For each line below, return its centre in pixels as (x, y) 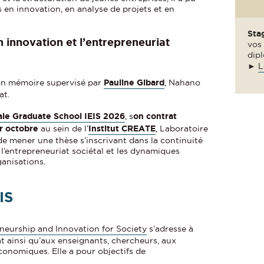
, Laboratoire (182, 129)
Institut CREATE (122, 129)
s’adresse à (170, 229)
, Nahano (183, 83)
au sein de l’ (64, 129)
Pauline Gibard (134, 83)
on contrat (155, 116)
